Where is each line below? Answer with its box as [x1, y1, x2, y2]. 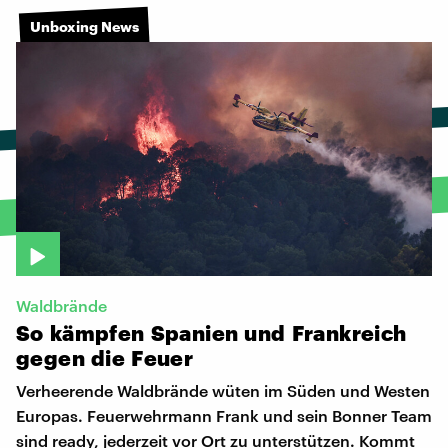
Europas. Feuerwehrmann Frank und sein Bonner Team [16, 406, 432, 426]
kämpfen [49, 320, 145, 346]
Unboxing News [30, 17, 139, 35]
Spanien [150, 320, 239, 346]
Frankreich [291, 320, 407, 346]
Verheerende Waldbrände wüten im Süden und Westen [16, 381, 430, 401]
